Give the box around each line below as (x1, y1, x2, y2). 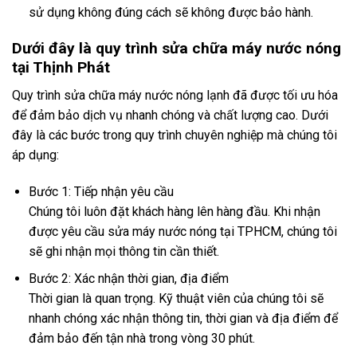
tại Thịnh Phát (12, 58, 110, 77)
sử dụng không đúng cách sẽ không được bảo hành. (28, 5, 313, 21)
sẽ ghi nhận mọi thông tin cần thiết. (28, 243, 219, 259)
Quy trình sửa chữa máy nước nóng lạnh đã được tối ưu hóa (12, 87, 338, 103)
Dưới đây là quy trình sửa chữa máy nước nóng (12, 39, 341, 58)
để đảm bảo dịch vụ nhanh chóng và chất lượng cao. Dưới (12, 107, 328, 123)
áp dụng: (12, 147, 59, 163)
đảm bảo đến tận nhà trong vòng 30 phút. (28, 331, 255, 347)
